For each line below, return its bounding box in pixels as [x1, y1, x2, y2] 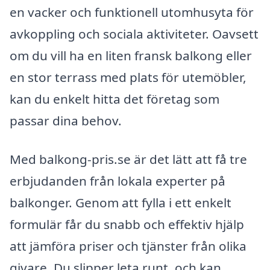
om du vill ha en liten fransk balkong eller [10, 46, 252, 64]
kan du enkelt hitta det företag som [10, 90, 219, 107]
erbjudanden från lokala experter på [10, 172, 225, 189]
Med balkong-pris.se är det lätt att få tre [10, 150, 247, 168]
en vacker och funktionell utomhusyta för [10, 3, 254, 20]
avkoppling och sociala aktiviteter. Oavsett [10, 25, 259, 42]
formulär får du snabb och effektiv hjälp [10, 215, 244, 233]
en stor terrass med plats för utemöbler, [10, 68, 246, 86]
